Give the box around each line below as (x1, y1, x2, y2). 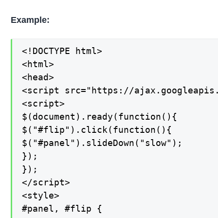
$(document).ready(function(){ (22, 111, 178, 122)
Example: (11, 15, 50, 25)
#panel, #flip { (22, 203, 103, 214)
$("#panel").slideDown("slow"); (22, 138, 183, 148)
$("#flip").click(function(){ (22, 125, 172, 135)
